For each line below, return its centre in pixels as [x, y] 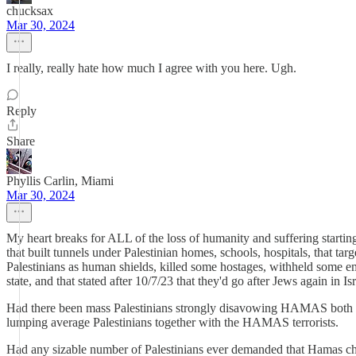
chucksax [30, 11]
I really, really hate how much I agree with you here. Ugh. [151, 68]
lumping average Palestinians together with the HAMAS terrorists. [172, 322]
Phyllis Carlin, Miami [60, 181]
